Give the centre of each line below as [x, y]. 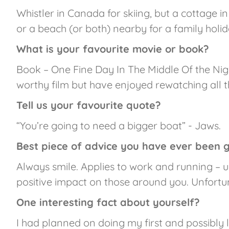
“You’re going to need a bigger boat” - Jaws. [119, 126]
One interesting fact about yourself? [108, 202]
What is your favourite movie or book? [113, 49]
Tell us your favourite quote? [89, 105]
